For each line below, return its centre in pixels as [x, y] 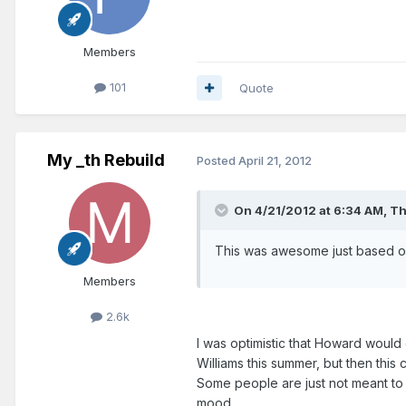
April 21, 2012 [275, 161]
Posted [217, 161]
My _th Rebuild [106, 159]
